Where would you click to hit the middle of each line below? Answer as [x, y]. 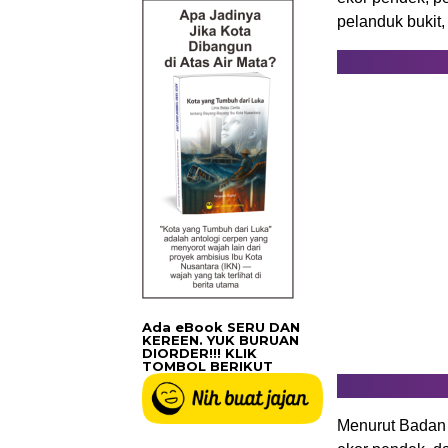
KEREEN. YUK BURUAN [220, 339]
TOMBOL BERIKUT [207, 365]
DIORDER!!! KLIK [199, 352]
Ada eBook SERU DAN [221, 326]
